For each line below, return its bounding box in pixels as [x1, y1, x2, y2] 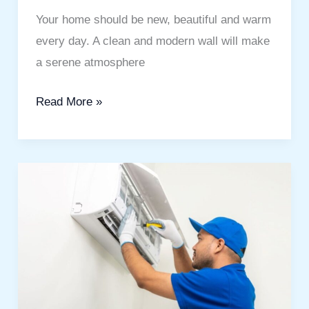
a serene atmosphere [35, 56, 145, 70]
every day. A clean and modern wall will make [35, 34, 270, 48]
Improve [34, 294, 77, 308]
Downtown [34, 230, 88, 243]
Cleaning [34, 208, 80, 222]
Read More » [35, 94, 102, 108]
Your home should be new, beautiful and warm [35, 13, 271, 27]
